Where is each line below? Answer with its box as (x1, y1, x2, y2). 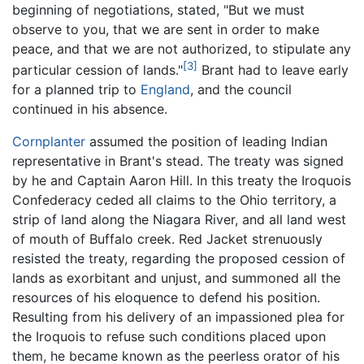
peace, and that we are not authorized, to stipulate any (12, 40, 351, 57)
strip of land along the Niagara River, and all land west (12, 211, 346, 228)
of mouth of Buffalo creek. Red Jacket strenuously (12, 231, 323, 248)
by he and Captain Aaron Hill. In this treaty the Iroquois (12, 172, 351, 189)
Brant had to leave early (197, 62, 349, 79)
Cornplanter (12, 133, 85, 150)
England (141, 81, 190, 98)
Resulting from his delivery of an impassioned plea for (12, 309, 344, 326)
